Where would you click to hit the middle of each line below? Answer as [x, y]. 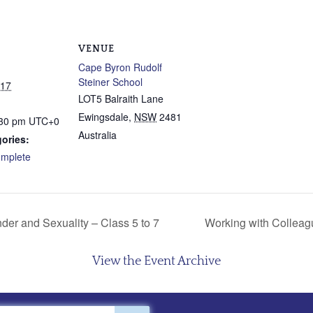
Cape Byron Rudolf [120, 67]
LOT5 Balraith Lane [121, 99]
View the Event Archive [156, 261]
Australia [97, 135]
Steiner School [110, 82]
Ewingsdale [103, 117]
